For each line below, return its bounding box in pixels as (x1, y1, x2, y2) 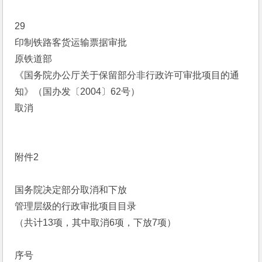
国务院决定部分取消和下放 (15, 185, 127, 195)
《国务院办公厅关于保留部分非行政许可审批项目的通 (15, 70, 240, 80)
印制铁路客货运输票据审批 (15, 37, 127, 47)
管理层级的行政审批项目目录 (15, 201, 137, 211)
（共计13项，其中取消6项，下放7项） (15, 218, 177, 227)
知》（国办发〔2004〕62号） (15, 87, 140, 96)
